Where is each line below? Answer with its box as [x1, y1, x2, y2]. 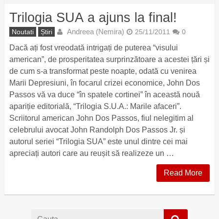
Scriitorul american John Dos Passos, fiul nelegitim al [9, 114, 194, 123]
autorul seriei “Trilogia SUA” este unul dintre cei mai [9, 137, 188, 146]
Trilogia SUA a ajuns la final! [9, 10, 177, 25]
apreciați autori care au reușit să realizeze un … [9, 149, 174, 158]
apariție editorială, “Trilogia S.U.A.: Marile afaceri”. [9, 102, 181, 111]
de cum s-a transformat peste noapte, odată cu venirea [9, 67, 197, 76]
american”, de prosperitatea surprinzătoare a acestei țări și [9, 55, 210, 64]
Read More [164, 169, 203, 177]
